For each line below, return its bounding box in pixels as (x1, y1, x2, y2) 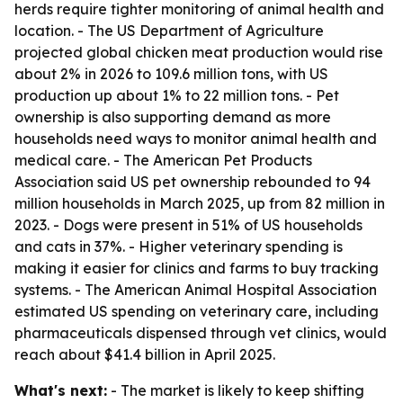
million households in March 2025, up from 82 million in (14, 194, 385, 212)
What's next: (14, 381, 107, 399)
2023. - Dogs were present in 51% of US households (14, 216, 363, 234)
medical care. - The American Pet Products (14, 151, 312, 169)
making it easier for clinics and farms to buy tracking (14, 259, 379, 277)
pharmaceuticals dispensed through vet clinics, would (14, 324, 387, 342)
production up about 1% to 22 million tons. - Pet (14, 86, 339, 104)
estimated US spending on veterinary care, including (14, 302, 379, 320)
